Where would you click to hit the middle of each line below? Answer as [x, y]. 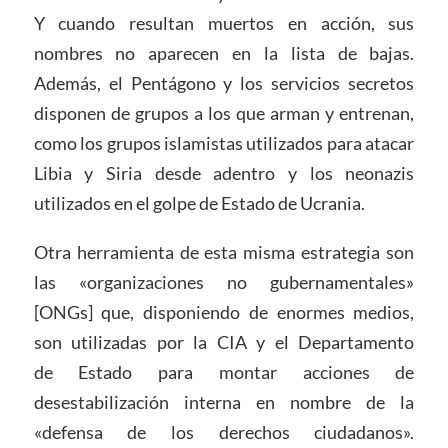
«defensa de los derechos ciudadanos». [224, 432]
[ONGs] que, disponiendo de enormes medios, [224, 312]
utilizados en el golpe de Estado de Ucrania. [199, 202]
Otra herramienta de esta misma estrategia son [224, 252]
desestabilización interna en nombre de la [224, 402]
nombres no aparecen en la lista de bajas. [224, 52]
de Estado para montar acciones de [224, 372]
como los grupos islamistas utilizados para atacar [224, 142]
